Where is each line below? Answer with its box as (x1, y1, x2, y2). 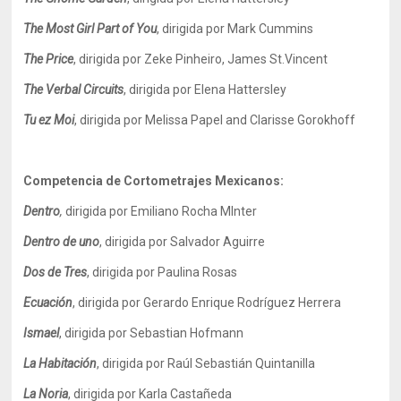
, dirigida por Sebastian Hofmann (59, 326, 244, 340)
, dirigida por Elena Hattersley (124, 82, 287, 97)
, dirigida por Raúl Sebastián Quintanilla (97, 356, 316, 371)
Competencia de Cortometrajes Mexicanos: (23, 174, 285, 188)
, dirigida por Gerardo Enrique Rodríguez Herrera (73, 295, 342, 310)
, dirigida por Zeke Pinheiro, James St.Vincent (73, 52, 328, 66)
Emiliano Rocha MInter (131, 204, 258, 218)
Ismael (23, 326, 60, 340)
